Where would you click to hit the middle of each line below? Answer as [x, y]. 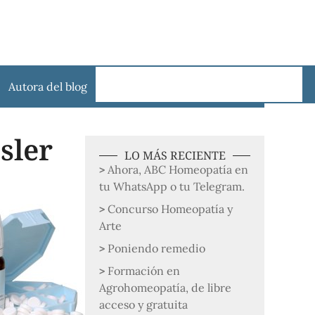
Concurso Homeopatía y [171, 209]
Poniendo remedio [157, 248]
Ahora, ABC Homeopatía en [178, 169]
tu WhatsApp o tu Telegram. [172, 186]
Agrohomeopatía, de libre [166, 288]
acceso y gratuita [144, 304]
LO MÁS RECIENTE [175, 155]
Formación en [144, 271]
